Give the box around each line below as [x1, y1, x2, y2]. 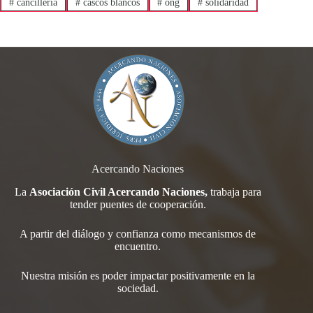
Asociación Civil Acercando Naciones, [29, 186, 208, 198]
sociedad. [117, 282, 159, 295]
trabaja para [207, 186, 261, 198]
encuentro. [115, 240, 161, 253]
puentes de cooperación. [99, 198, 206, 211]
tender [69, 198, 100, 211]
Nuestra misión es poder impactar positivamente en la [20, 270, 255, 282]
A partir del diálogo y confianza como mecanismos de [20, 228, 256, 240]
